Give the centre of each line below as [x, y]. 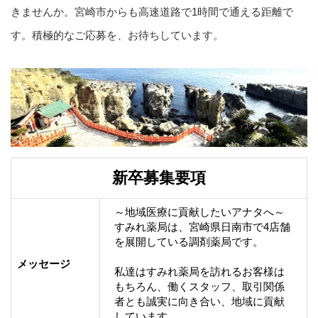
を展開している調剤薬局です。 [189, 242]
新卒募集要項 [159, 178]
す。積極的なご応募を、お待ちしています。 [117, 35]
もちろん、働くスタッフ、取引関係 [199, 287]
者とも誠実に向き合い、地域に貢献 [199, 302]
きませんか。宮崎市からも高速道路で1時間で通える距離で [152, 12]
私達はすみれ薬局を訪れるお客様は [199, 272]
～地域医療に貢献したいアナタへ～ [199, 212]
